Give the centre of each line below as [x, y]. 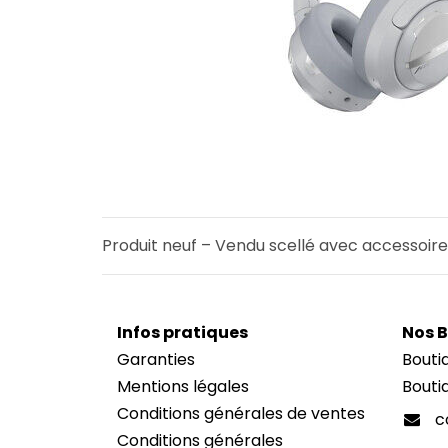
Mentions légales [183, 386]
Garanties [156, 359]
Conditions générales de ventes [241, 413]
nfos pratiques [185, 332]
